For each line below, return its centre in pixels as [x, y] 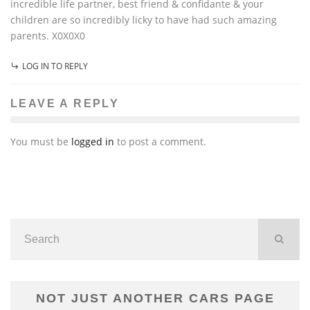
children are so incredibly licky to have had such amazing [144, 19]
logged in [93, 141]
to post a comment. [160, 141]
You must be [41, 141]
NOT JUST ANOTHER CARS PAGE [155, 298]
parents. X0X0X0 [48, 35]
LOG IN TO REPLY [55, 66]
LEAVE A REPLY [65, 103]
